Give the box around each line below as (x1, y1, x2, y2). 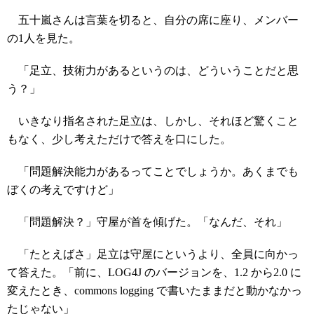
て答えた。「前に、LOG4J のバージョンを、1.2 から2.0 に (7, 266, 301, 278)
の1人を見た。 (7, 32, 80, 44)
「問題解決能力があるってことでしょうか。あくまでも (7, 165, 299, 177)
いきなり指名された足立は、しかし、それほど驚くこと (7, 115, 299, 127)
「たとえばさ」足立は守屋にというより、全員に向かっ (7, 248, 299, 260)
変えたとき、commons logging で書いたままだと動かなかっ (7, 285, 302, 296)
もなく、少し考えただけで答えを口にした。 (7, 133, 231, 145)
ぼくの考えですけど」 (7, 184, 119, 196)
